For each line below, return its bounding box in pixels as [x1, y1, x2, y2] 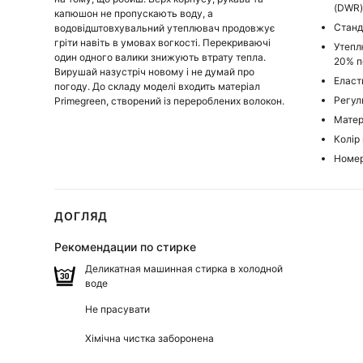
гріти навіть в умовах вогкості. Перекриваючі [54, 36, 271, 49]
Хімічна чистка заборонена [85, 332, 215, 345]
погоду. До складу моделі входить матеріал [54, 80, 261, 93]
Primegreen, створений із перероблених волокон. [54, 95, 285, 108]
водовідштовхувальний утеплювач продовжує [54, 22, 275, 35]
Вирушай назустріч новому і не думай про [54, 66, 255, 79]
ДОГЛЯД [54, 209, 109, 224]
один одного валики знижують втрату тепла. [54, 51, 267, 64]
